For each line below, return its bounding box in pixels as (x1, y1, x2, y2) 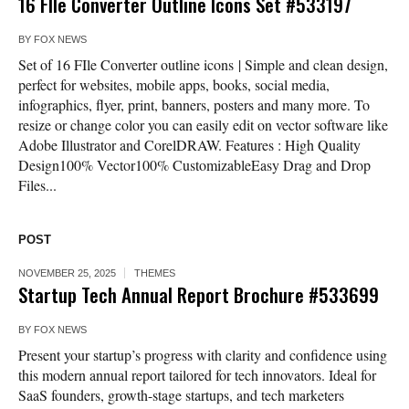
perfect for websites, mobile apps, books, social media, (18, 75, 330, 95)
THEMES (134, 267, 175, 279)
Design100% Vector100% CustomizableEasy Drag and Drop (18, 155, 371, 175)
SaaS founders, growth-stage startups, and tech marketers (18, 385, 344, 405)
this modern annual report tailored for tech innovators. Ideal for (18, 365, 376, 385)
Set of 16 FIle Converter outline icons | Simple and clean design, (18, 55, 388, 75)
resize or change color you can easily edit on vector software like (18, 115, 388, 135)
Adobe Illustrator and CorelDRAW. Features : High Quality (18, 135, 361, 155)
